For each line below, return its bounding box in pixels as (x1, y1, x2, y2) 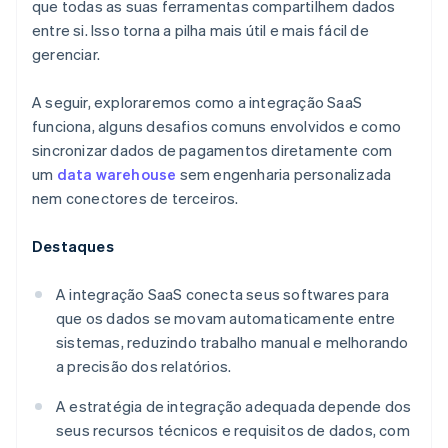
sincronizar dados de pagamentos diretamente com (32, 140, 393, 161)
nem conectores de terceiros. (32, 188, 239, 209)
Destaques (32, 236, 114, 257)
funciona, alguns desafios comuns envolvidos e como (32, 116, 402, 137)
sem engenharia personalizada (176, 164, 392, 185)
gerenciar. (32, 44, 100, 65)
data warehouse (56, 164, 177, 185)
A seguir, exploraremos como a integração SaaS (32, 92, 363, 113)
